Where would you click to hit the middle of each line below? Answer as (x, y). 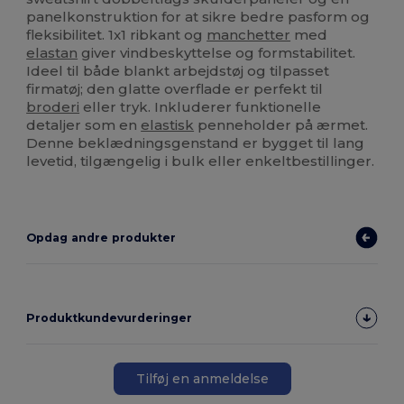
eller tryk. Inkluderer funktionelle (201, 107)
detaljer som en (84, 125)
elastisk (168, 125)
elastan (52, 53)
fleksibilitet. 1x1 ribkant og (117, 35)
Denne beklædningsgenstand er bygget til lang (196, 143)
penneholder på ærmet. (281, 125)
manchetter (249, 35)
